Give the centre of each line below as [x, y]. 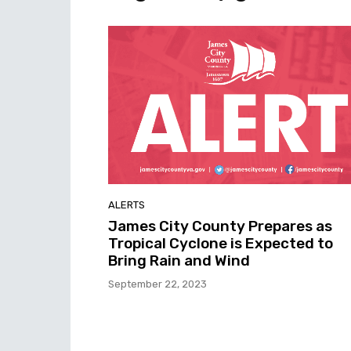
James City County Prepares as [220, 226]
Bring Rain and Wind [179, 260]
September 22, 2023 [157, 284]
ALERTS [127, 204]
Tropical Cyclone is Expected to [221, 243]
